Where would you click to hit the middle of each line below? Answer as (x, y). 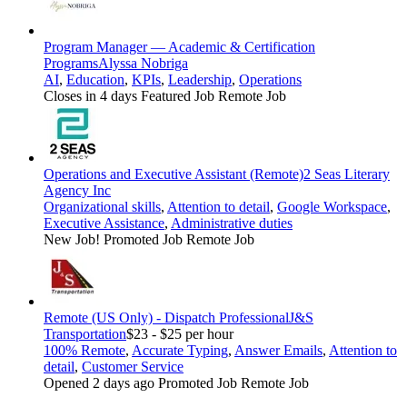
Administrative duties (232, 223)
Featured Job (179, 95)
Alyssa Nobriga (143, 63)
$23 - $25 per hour (180, 333)
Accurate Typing (180, 350)
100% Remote (84, 350)
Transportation (85, 333)
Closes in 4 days (92, 95)
